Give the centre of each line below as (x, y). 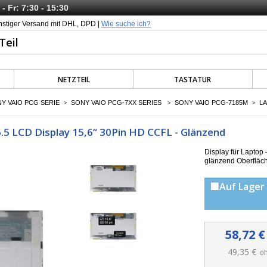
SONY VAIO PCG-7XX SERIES (117, 103)
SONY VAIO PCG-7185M (211, 103)
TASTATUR (193, 80)
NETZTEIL (74, 80)
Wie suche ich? (126, 24)
